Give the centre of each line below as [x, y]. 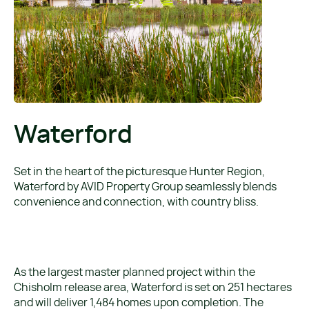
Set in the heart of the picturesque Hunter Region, [139, 171]
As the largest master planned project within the [134, 272]
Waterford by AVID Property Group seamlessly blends [145, 187]
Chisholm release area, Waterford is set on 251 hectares [153, 287]
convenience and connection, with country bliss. [136, 202]
